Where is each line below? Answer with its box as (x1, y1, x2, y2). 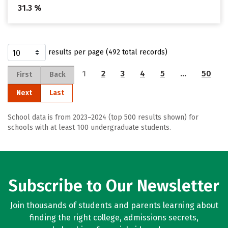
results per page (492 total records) (48, 48, 167, 56)
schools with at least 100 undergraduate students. (8, 123, 171, 132)
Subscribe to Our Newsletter (9, 176, 219, 195)
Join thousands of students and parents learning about (10, 201, 218, 210)
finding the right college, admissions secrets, (30, 213, 198, 222)
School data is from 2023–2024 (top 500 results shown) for (8, 113, 198, 122)
